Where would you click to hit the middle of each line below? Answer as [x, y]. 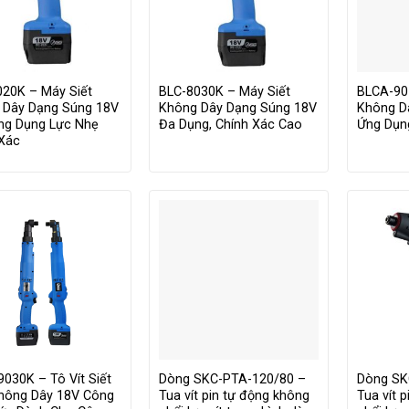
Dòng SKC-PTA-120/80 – [233, 380]
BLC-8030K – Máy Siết [225, 92]
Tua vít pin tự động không [235, 396]
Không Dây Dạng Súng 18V [238, 109]
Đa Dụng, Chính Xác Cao [231, 125]
